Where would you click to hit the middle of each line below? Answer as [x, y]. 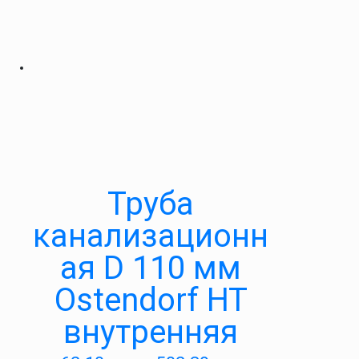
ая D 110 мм [151, 268]
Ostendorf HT [151, 300]
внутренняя [151, 332]
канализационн [151, 236]
